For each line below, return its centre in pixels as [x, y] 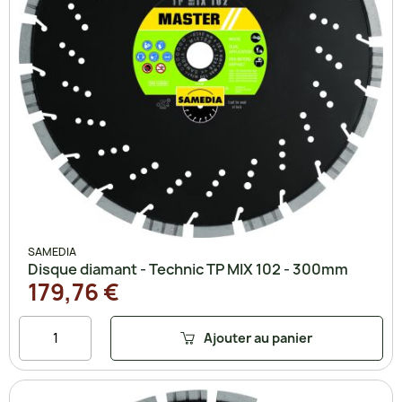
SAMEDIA [52, 251]
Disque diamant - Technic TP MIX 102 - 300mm [188, 269]
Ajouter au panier [258, 338]
